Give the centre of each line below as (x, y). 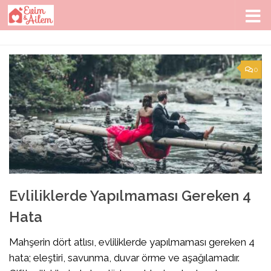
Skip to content (53, 17)
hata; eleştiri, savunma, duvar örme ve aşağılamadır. (124, 258)
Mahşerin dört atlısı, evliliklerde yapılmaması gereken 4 (132, 242)
